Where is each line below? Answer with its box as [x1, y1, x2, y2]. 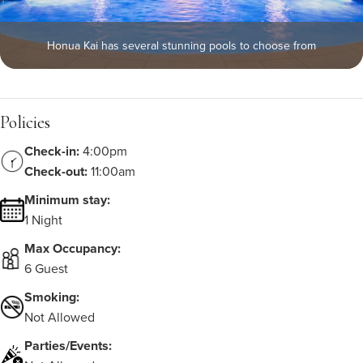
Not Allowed [24, 308, 95, 326]
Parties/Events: [24, 336, 112, 355]
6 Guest [24, 259, 68, 277]
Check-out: [24, 162, 91, 181]
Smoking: [24, 288, 79, 306]
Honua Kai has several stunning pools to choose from [47, 37, 316, 53]
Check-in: [24, 142, 83, 160]
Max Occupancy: [24, 239, 121, 258]
